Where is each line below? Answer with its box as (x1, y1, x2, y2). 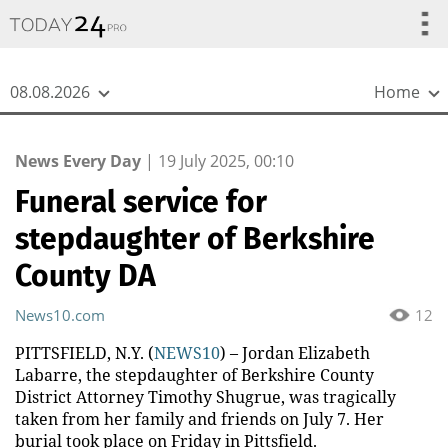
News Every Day (15, 150, 141, 172)
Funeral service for (15, 184, 267, 220)
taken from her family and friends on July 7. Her (15, 408, 384, 430)
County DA (15, 258, 156, 294)
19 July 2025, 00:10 (158, 150, 294, 172)
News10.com (15, 305, 105, 325)
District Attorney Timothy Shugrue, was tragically (15, 386, 396, 408)
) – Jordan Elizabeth (220, 342, 370, 364)
